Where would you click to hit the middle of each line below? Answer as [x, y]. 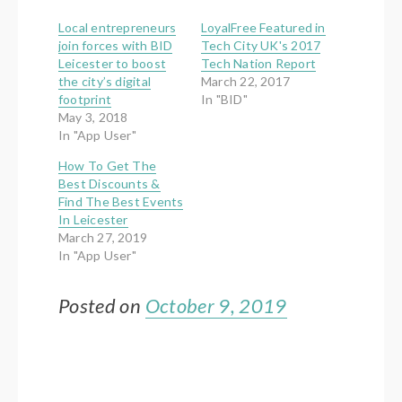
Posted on [102, 306]
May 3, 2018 [93, 118]
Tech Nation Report [259, 64]
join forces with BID [116, 46]
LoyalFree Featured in [263, 28]
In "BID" [224, 100]
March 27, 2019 [103, 238]
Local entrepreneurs [118, 28]
